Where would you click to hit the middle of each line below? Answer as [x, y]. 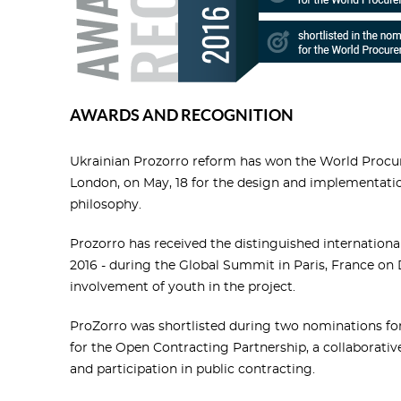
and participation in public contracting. [192, 370]
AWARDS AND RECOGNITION [182, 115]
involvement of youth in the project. [183, 288]
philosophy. [106, 205]
